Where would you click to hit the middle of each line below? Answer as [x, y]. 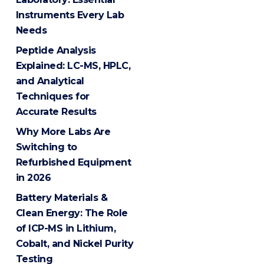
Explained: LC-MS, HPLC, [73, 65]
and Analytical [50, 81]
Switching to [46, 147]
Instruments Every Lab [70, 15]
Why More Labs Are [63, 131]
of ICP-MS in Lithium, [66, 228]
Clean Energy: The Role [72, 213]
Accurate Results [56, 111]
